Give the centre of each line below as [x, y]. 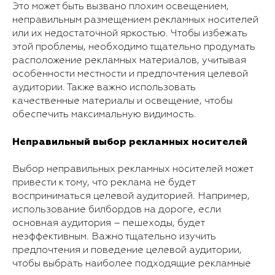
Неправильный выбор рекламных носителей [130, 141]
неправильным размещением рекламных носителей [135, 20]
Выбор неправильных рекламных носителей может [133, 169]
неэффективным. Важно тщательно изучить [114, 237]
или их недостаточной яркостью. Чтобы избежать [130, 33]
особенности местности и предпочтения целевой [130, 74]
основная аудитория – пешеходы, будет [108, 223]
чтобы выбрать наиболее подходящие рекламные [132, 264]
